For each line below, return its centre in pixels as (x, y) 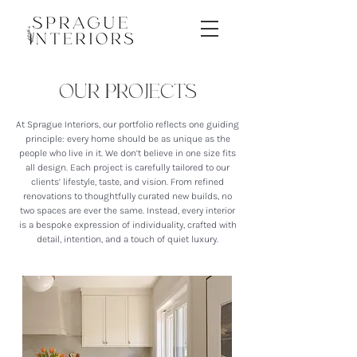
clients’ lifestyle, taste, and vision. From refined (127, 182)
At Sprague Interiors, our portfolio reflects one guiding (127, 124)
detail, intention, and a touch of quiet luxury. (127, 239)
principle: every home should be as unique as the (127, 139)
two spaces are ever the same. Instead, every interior (127, 210)
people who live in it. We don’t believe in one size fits (127, 153)
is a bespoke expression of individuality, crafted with (127, 225)
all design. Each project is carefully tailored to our (127, 167)
